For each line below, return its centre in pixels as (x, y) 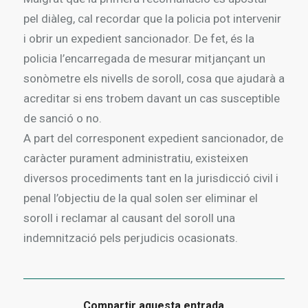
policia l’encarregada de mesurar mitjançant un (144, 58)
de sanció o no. (62, 118)
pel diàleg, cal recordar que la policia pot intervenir (152, 18)
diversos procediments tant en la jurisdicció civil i (151, 178)
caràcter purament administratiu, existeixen (135, 158)
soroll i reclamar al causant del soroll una (129, 218)
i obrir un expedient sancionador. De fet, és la (139, 38)
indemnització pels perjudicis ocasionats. (130, 238)
